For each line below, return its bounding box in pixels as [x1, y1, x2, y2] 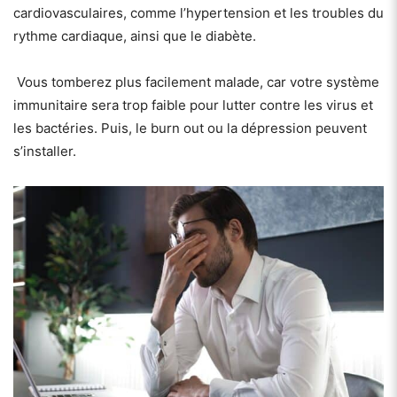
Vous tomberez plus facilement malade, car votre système [13, 73, 379, 90]
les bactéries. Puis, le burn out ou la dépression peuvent [13, 119, 367, 136]
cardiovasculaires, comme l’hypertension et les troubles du [13, 4, 384, 21]
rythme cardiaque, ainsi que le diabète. [13, 27, 256, 44]
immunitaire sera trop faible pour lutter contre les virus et [13, 96, 373, 113]
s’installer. [13, 142, 76, 160]
